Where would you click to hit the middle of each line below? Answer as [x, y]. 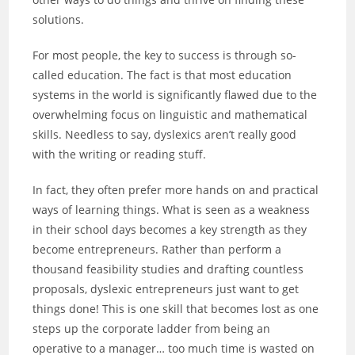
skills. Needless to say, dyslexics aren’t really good [165, 134]
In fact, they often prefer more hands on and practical [176, 190]
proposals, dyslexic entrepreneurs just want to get [166, 289]
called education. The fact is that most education [162, 75]
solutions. [59, 19]
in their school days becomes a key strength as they [170, 229]
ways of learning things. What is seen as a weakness [172, 210]
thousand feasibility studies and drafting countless [168, 269]
